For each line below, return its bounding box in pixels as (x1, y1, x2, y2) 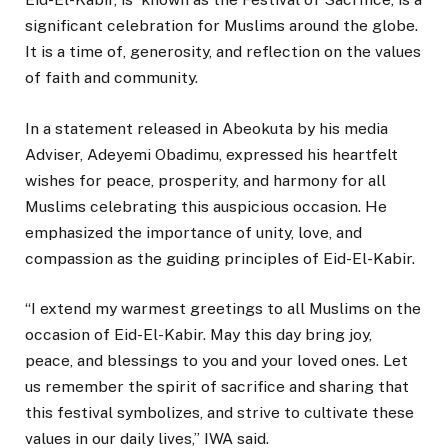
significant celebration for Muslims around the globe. (25, 16, 418, 36)
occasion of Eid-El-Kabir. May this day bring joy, (25, 324, 372, 344)
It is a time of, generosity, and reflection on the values (25, 42, 421, 62)
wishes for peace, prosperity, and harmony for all (25, 170, 386, 190)
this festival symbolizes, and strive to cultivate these (25, 402, 414, 422)
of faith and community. (25, 68, 198, 88)
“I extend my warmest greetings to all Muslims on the (25, 298, 421, 318)
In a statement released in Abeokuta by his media (25, 118, 388, 138)
